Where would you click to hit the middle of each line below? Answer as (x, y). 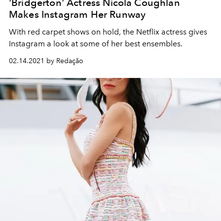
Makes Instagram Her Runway (77, 14)
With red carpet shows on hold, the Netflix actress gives (108, 32)
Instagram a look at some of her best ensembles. (96, 43)
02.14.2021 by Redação (46, 61)
